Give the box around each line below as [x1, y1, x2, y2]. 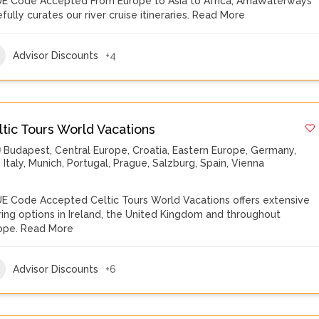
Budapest [4, 145, 51, 156]
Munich [28, 157, 63, 169]
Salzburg [152, 157, 196, 169]
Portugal [67, 157, 109, 169]
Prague [113, 157, 148, 169]
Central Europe [55, 145, 128, 156]
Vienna [231, 157, 265, 169]
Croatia [132, 145, 168, 156]
